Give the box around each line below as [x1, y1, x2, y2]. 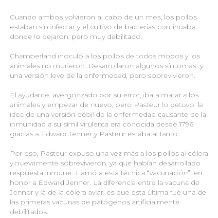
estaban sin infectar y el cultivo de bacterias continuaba [10, 22, 196, 31]
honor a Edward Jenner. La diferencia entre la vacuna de [10, 178, 200, 187]
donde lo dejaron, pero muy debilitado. [10, 32, 144, 41]
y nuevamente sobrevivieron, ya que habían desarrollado [10, 158, 200, 167]
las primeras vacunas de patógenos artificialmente [10, 197, 180, 206]
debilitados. [10, 207, 50, 216]
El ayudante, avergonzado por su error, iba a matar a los [10, 90, 199, 99]
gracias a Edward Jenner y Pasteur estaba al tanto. [10, 129, 181, 138]
